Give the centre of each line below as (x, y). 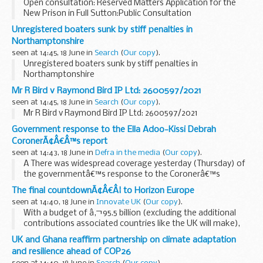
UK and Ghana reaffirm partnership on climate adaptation (124, 240)
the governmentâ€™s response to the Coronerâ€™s (122, 174)
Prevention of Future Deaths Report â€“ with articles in (128, 185)
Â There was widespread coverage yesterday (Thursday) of (134, 164)
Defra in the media (128, 153)
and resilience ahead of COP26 (71, 252)
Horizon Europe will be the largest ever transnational (122, 234)
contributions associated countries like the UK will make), (132, 224)
